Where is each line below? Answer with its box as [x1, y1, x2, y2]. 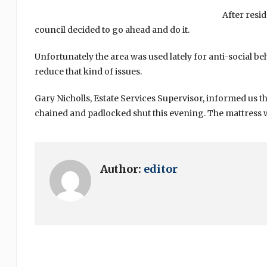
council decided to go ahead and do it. [34, 24, 190, 35]
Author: [100, 162, 144, 176]
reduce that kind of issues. [34, 66, 142, 77]
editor [143, 162, 178, 176]
